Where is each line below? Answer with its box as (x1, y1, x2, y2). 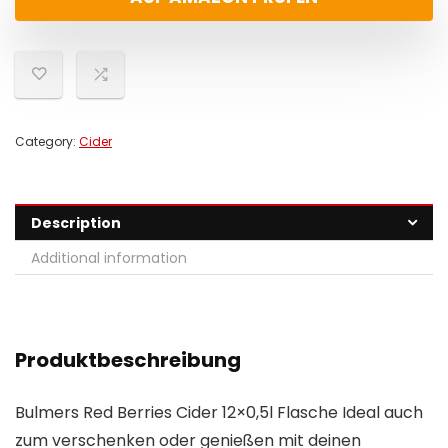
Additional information (31, 248, 187, 269)
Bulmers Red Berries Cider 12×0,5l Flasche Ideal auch (15, 401, 423, 425)
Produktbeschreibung (15, 346, 241, 375)
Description (31, 213, 121, 234)
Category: (15, 133, 79, 151)
